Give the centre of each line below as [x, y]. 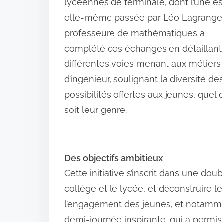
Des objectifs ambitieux [113, 158]
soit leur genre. [96, 110]
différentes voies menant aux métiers [142, 64]
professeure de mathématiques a [135, 33]
